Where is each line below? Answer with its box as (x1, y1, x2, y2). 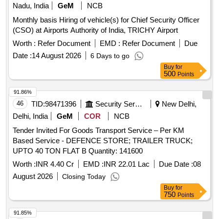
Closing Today (62, 173, 106, 181)
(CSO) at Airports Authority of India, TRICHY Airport (13, 26, 178, 35)
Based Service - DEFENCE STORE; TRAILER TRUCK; (13, 136, 193, 145)
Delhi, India (13, 112, 48, 121)
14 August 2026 (32, 51, 81, 60)
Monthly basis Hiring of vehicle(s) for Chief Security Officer (13, 16, 199, 24)
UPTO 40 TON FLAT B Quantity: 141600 (88, 147, 143, 155)
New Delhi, (160, 100, 197, 109)
